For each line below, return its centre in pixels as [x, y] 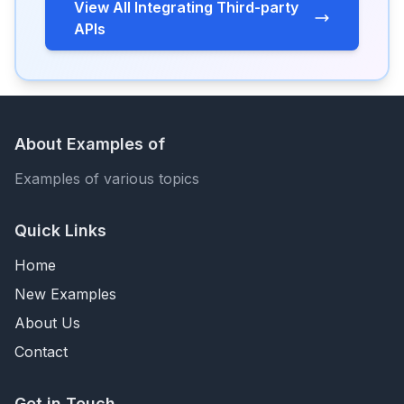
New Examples [65, 294]
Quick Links [60, 230]
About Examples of [90, 144]
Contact [41, 352]
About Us [47, 323]
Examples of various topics [107, 179]
